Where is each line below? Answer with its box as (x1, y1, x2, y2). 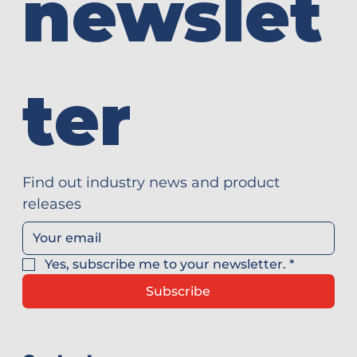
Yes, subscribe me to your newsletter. (45, 256, 286, 272)
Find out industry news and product (22, 173, 280, 191)
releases (22, 194, 81, 213)
